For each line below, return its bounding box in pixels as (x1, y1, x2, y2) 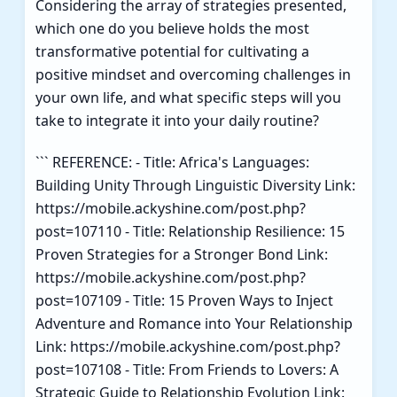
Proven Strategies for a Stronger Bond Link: (35, 244, 328, 264)
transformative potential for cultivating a (35, 41, 309, 61)
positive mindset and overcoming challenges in (35, 64, 351, 84)
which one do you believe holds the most (35, 18, 309, 38)
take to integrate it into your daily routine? (35, 110, 319, 130)
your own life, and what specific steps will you (35, 87, 341, 107)
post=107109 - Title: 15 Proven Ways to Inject (35, 290, 333, 310)
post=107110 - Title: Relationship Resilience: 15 (35, 221, 345, 241)
